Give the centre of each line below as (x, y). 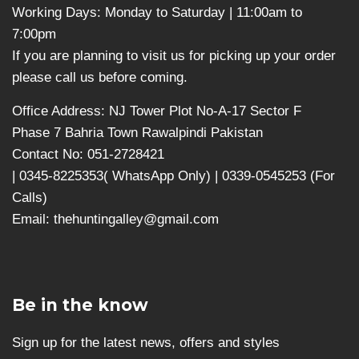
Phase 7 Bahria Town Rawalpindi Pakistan (137, 133)
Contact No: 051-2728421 (88, 155)
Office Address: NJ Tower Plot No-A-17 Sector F (159, 111)
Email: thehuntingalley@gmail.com (115, 220)
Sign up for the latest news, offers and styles (146, 342)
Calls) (30, 198)
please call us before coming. (102, 78)
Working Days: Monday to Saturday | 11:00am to (157, 13)
